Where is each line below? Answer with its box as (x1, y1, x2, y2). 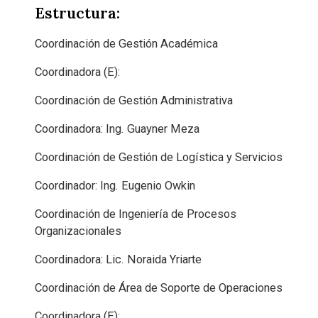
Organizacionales (35, 224, 122, 238)
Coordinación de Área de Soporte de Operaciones (35, 280, 283, 295)
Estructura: (35, 3, 121, 23)
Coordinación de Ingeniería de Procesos (35, 207, 237, 221)
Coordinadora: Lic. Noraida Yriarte (35, 252, 202, 266)
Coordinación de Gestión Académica (35, 36, 219, 50)
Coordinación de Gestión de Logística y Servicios (35, 150, 283, 164)
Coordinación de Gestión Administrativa (35, 93, 234, 107)
